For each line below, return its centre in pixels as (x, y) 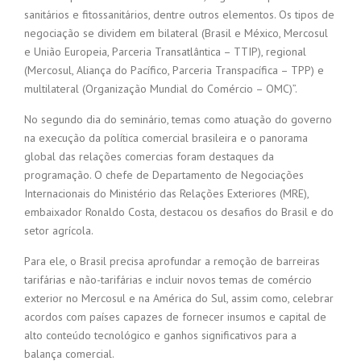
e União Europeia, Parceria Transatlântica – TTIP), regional (165, 52)
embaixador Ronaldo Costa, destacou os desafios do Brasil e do (179, 212)
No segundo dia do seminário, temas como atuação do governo (178, 120)
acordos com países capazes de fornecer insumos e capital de (175, 317)
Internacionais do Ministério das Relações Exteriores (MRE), (166, 194)
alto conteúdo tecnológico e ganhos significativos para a (160, 336)
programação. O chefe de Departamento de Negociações (164, 175)
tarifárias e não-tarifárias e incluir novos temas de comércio (168, 280)
